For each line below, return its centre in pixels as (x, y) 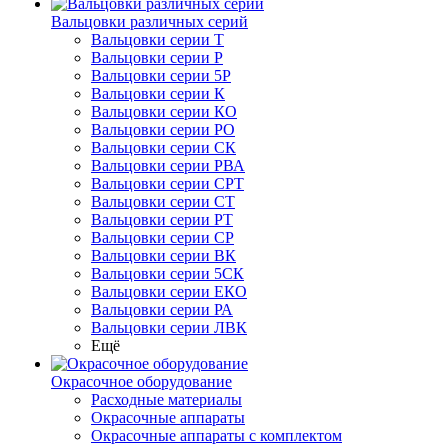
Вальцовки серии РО (163, 129)
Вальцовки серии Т (157, 39)
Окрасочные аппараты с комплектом (216, 435)
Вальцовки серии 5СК (167, 273)
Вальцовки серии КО (164, 111)
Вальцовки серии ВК (163, 255)
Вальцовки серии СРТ (167, 183)
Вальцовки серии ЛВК (169, 327)
